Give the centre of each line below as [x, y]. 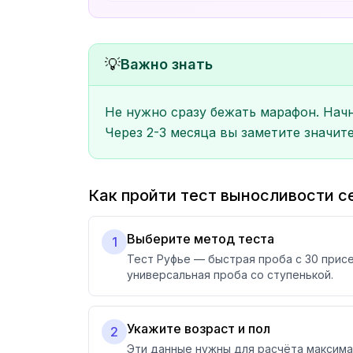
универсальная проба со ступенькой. [230, 275]
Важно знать [167, 64]
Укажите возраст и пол [199, 329]
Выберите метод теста [201, 239]
